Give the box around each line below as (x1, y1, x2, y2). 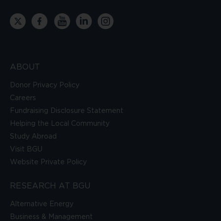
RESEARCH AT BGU (10, 182, 90, 190)
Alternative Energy (10, 201, 74, 208)
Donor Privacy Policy (10, 82, 79, 89)
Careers (10, 95, 36, 102)
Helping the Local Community (10, 120, 110, 128)
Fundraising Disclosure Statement (10, 108, 123, 115)
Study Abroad (10, 133, 57, 141)
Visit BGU (10, 146, 42, 153)
